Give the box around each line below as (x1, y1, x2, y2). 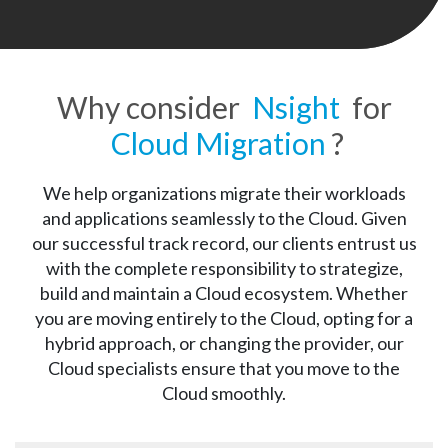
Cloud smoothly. (162, 382, 286, 405)
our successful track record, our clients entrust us (31, 232, 417, 255)
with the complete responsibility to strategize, (45, 257, 403, 280)
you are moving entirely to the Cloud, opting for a (35, 307, 413, 330)
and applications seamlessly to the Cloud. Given (41, 207, 407, 230)
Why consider (56, 89, 246, 126)
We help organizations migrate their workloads (42, 182, 406, 205)
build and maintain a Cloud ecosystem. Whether (40, 282, 408, 305)
